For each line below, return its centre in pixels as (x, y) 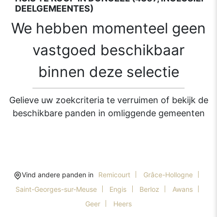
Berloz (149, 189)
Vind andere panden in (58, 175)
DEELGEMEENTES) (54, 9)
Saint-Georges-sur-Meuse (56, 189)
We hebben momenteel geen (108, 28)
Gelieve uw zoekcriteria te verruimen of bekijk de (108, 100)
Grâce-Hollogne (168, 175)
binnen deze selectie (108, 72)
